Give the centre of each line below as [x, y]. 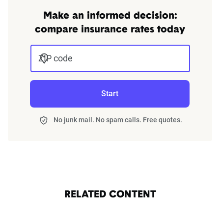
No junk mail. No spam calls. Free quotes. [118, 120]
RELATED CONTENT [110, 195]
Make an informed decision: [110, 16]
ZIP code [55, 58]
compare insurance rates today [110, 30]
